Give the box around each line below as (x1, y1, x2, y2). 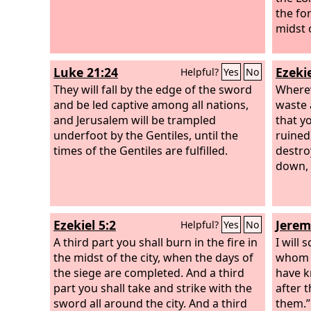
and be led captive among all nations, (53, 96, 249, 112)
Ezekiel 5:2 (53, 217, 116, 233)
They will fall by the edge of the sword (53, 81, 252, 97)
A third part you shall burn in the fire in (53, 234, 258, 250)
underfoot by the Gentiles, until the (53, 127, 238, 143)
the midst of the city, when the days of (53, 249, 253, 265)
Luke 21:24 (53, 64, 118, 81)
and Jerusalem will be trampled (53, 112, 216, 128)
